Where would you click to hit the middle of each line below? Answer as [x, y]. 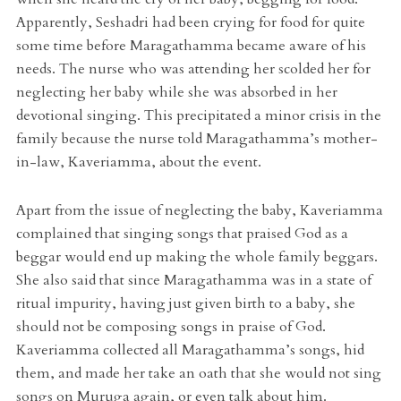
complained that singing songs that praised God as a [182, 234]
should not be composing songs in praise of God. [171, 327]
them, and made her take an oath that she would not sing [198, 374]
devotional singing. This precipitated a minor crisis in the [198, 116]
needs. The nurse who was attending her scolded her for [193, 69]
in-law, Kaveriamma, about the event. [138, 162]
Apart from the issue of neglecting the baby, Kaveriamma [199, 211]
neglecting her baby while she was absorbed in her [176, 93]
